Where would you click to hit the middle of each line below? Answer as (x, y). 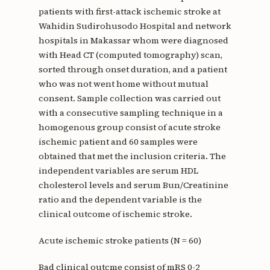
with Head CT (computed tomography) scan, (130, 55)
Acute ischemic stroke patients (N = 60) (120, 241)
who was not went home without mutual (123, 84)
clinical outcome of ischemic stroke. (115, 214)
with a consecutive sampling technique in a (130, 113)
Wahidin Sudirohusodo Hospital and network (135, 26)
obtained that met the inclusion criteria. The (132, 156)
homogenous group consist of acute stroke (129, 127)
